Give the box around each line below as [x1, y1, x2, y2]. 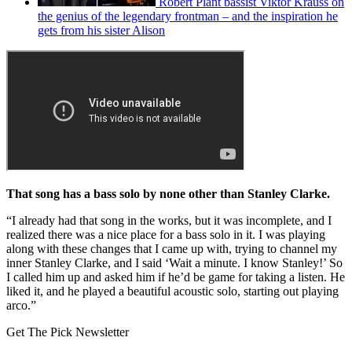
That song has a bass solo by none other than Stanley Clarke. [6, 186, 333, 200]
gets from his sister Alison [38, 23, 165, 37]
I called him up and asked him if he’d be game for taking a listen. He [6, 269, 345, 284]
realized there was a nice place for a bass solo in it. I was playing [6, 227, 325, 241]
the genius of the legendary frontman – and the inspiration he [38, 9, 338, 23]
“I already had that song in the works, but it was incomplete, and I [6, 213, 332, 227]
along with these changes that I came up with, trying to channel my [6, 241, 337, 255]
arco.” [6, 298, 39, 312]
